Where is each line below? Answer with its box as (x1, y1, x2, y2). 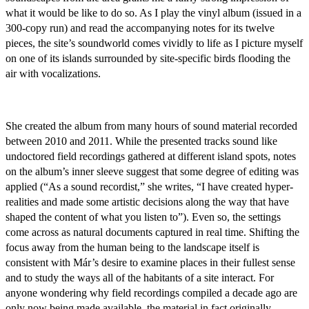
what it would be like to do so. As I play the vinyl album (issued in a (6, 7, 301, 19)
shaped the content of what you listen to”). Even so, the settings (6, 211, 281, 223)
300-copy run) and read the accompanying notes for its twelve (6, 22, 275, 34)
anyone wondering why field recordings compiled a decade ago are (6, 287, 297, 299)
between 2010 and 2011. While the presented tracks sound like (6, 135, 277, 147)
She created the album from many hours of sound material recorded (6, 120, 297, 132)
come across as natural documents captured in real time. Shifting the (6, 226, 299, 238)
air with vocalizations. (6, 68, 101, 79)
